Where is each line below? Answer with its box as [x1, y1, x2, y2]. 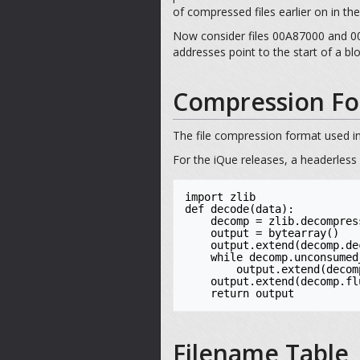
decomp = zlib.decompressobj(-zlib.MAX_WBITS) [185, 214, 211, 227]
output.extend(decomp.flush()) [185, 274, 211, 288]
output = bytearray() [185, 226, 211, 239]
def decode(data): [185, 202, 294, 215]
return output [211, 286, 294, 300]
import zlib [185, 190, 256, 203]
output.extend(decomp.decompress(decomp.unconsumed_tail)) [185, 262, 236, 276]
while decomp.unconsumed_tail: [185, 250, 211, 264]
